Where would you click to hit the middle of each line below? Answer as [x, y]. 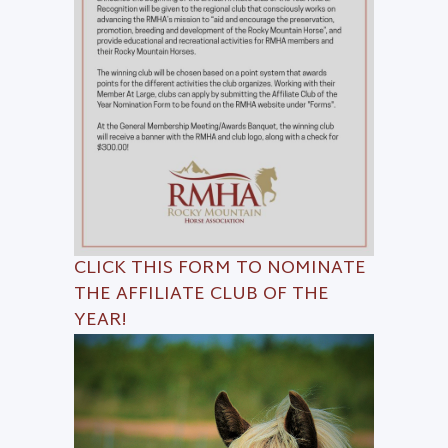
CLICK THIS [126, 269]
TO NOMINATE [298, 269]
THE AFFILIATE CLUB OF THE [201, 295]
